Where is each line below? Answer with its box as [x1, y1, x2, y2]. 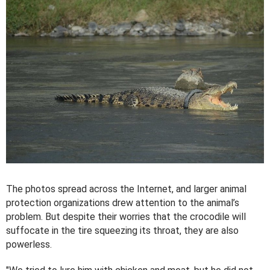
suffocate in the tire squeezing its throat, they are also [6, 225, 239, 237]
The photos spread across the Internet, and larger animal [6, 183, 246, 195]
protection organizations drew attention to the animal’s [6, 197, 239, 209]
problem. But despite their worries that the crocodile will [6, 211, 246, 223]
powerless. [6, 239, 52, 251]
